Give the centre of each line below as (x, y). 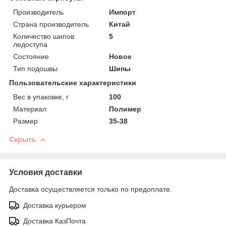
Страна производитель (51, 24)
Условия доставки (46, 173)
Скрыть (23, 139)
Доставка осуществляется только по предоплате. (91, 189)
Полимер (125, 109)
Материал (30, 109)
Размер (25, 121)
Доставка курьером (55, 206)
